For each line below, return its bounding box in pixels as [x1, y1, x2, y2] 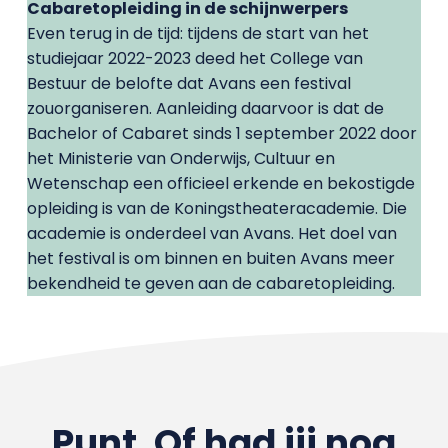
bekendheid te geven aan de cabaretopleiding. [26, 271, 395, 295]
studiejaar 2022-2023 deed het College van [26, 46, 363, 70]
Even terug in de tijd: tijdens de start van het [26, 21, 369, 45]
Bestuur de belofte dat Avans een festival [26, 71, 351, 95]
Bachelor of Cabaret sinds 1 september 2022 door [26, 121, 417, 145]
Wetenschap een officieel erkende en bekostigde [26, 171, 415, 195]
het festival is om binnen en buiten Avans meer [26, 246, 395, 270]
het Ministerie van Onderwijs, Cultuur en [26, 146, 335, 170]
